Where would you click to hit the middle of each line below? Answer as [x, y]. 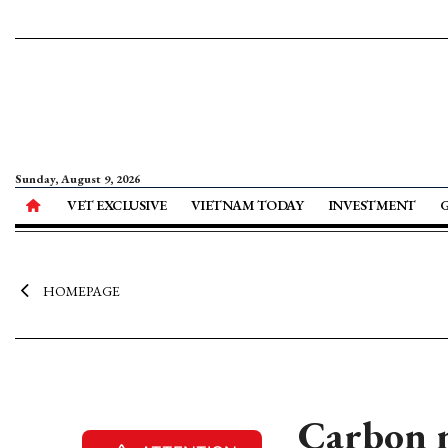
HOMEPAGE [81, 291]
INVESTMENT [371, 205]
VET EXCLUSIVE [117, 205]
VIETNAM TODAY [247, 205]
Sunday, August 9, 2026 [77, 179]
